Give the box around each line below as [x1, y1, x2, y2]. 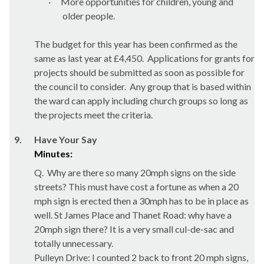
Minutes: [34, 148, 72, 159]
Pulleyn [34, 252, 64, 263]
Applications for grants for [146, 52, 255, 64]
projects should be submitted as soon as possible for [34, 67, 245, 78]
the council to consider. [34, 81, 126, 92]
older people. [62, 10, 115, 21]
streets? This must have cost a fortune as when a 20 [34, 181, 239, 192]
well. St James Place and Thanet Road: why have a [34, 209, 232, 220]
